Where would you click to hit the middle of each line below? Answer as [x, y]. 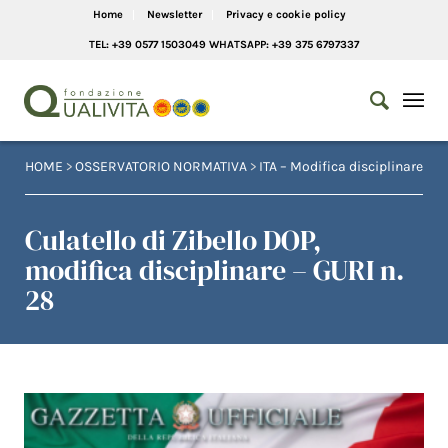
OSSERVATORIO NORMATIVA [161, 166]
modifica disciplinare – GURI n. [214, 270]
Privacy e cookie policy [285, 14]
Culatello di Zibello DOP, [173, 240]
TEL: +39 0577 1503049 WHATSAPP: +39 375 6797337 [224, 44]
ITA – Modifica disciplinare [341, 166]
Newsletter [174, 14]
